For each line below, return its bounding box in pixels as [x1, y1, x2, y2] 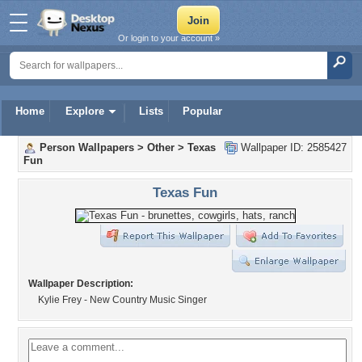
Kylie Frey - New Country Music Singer [38, 294, 207, 305]
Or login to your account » [118, 33, 220, 43]
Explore [65, 105, 104, 117]
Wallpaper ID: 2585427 [238, 141, 347, 154]
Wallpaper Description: [28, 278, 133, 289]
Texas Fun [153, 184, 217, 200]
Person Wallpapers [40, 141, 134, 154]
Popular [183, 105, 222, 117]
